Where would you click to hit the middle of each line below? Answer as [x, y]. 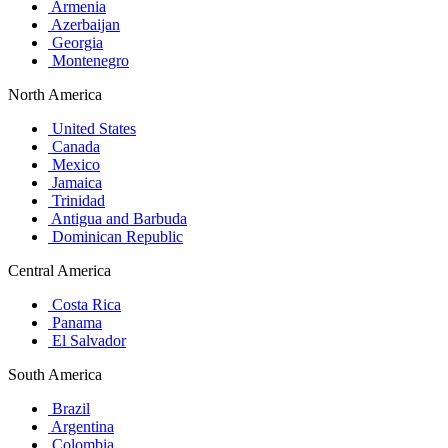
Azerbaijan [84, 25]
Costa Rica [84, 305]
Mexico [74, 165]
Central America [59, 271]
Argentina [81, 427]
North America [55, 95]
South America [55, 375]
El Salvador [87, 341]
